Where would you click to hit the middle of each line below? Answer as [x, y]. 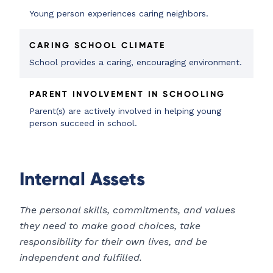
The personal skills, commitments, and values [127, 210]
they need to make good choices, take [110, 226]
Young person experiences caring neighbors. [119, 14]
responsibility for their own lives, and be [113, 242]
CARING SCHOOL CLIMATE [97, 45]
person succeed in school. [83, 123]
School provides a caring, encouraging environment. [136, 62]
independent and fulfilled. [81, 258]
